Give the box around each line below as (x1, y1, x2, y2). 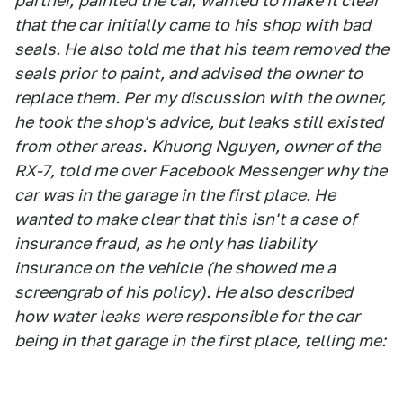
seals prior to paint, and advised (14, 64, 261, 84)
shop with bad (262, 15, 371, 35)
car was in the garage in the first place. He (14, 185, 336, 205)
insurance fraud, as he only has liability (14, 234, 316, 254)
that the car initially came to (14, 15, 229, 35)
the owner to (265, 64, 363, 84)
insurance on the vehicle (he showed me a (14, 258, 336, 278)
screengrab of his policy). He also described (14, 282, 353, 302)
